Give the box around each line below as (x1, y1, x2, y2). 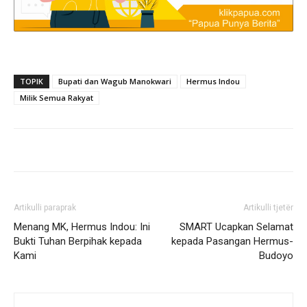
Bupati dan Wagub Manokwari (58, 76, 171, 87)
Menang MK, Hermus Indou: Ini (14, 221, 150, 234)
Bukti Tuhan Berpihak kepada (14, 235, 142, 248)
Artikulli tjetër (243, 203, 293, 213)
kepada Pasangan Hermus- (171, 235, 293, 248)
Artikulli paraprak (14, 203, 76, 213)
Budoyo (259, 249, 293, 262)
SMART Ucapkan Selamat (180, 221, 293, 234)
